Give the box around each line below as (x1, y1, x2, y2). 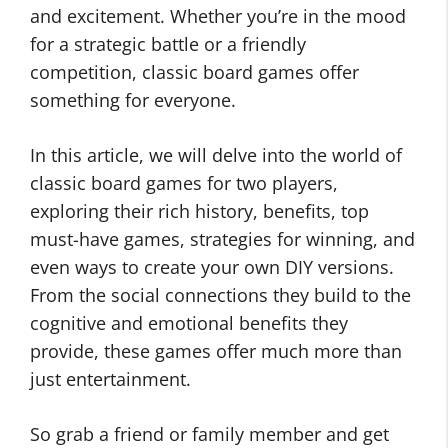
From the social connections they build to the (30, 283, 411, 307)
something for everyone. (30, 88, 236, 112)
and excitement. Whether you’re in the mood (30, 4, 406, 28)
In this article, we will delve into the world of (30, 143, 402, 167)
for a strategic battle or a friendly (30, 32, 306, 56)
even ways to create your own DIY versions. (30, 255, 394, 279)
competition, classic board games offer (30, 60, 359, 84)
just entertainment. (30, 367, 191, 391)
